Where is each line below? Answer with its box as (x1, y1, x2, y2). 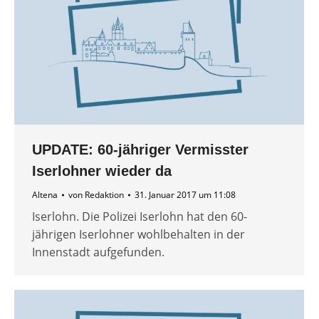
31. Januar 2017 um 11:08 (135, 189, 236, 202)
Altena (32, 189, 58, 202)
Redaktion (85, 189, 124, 202)
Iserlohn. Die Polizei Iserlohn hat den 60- (32, 209, 247, 225)
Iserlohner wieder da (32, 163, 172, 179)
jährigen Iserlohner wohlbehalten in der (32, 226, 245, 243)
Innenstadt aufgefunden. (32, 244, 164, 261)
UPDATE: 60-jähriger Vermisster (32, 142, 249, 158)
